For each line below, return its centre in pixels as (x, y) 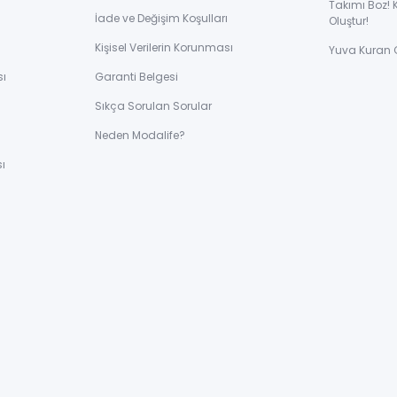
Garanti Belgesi (136, 77)
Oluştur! (349, 21)
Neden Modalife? (140, 136)
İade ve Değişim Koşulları (161, 19)
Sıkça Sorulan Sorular (153, 106)
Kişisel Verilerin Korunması (164, 48)
